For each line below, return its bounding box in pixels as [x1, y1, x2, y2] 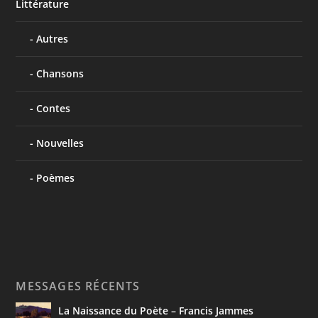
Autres [36, 31, 69, 45]
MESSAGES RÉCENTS [16, 278, 141, 294]
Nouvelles [36, 136, 84, 150]
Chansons [36, 66, 84, 80]
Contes [36, 101, 71, 115]
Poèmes [36, 170, 75, 185]
